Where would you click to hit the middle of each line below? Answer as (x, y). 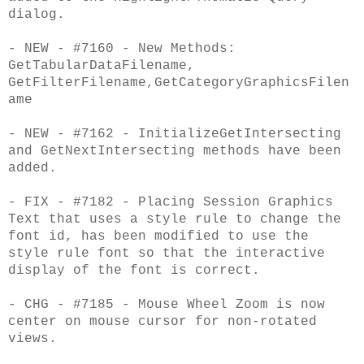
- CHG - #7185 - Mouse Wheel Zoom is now (167, 304)
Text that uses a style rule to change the (175, 219)
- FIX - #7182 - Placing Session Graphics (171, 202)
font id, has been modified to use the (158, 236)
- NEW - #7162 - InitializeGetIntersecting (175, 134)
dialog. (37, 14)
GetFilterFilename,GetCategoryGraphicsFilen (179, 82)
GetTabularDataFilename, (102, 65)
